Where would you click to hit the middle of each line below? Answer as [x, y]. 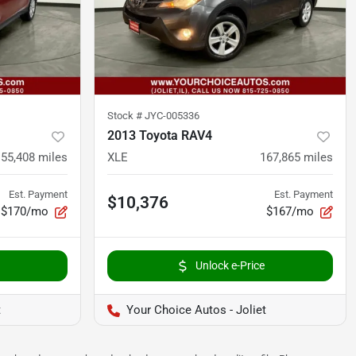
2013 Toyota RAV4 [160, 136]
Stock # [126, 116]
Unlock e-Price [230, 266]
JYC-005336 [172, 116]
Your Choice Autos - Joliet [196, 310]
